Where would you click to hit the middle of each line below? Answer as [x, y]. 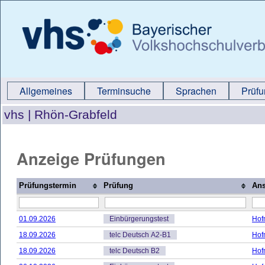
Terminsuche [124, 91]
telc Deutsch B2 [135, 251]
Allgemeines [46, 91]
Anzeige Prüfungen [91, 158]
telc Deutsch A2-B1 [140, 235]
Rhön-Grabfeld [76, 115]
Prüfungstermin [48, 185]
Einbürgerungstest [139, 219]
